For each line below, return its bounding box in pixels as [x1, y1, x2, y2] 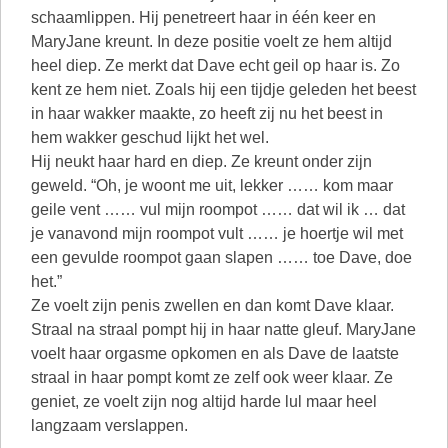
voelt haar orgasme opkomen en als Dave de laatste [31, 345, 399, 362]
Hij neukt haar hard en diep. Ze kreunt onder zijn [31, 153, 372, 170]
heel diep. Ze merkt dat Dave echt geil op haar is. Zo [31, 57, 400, 74]
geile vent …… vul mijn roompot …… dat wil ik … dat [31, 201, 405, 218]
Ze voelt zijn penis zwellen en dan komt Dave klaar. [31, 297, 394, 314]
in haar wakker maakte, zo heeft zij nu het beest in [31, 105, 383, 122]
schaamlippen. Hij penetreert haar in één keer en [31, 9, 376, 26]
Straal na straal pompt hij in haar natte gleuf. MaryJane [31, 321, 416, 338]
